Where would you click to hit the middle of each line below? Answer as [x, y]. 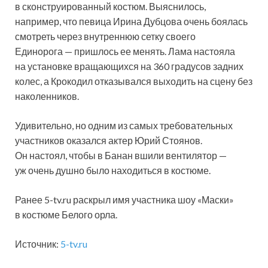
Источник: [38, 243]
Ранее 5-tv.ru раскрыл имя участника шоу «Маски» [124, 199]
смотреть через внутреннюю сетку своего [105, 36]
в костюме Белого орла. [66, 214]
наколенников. [47, 96]
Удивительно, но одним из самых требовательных [124, 125]
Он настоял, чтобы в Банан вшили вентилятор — [121, 155]
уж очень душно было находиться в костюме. [113, 170]
